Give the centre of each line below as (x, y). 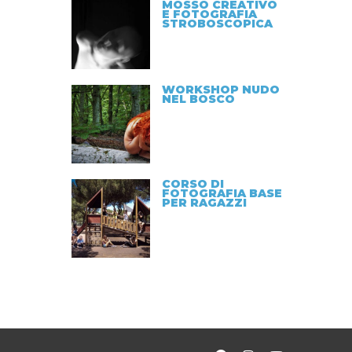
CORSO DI (193, 184)
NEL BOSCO (198, 99)
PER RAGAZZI (204, 203)
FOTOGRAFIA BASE (222, 193)
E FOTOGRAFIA (209, 14)
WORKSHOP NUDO (221, 90)
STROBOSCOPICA (217, 24)
